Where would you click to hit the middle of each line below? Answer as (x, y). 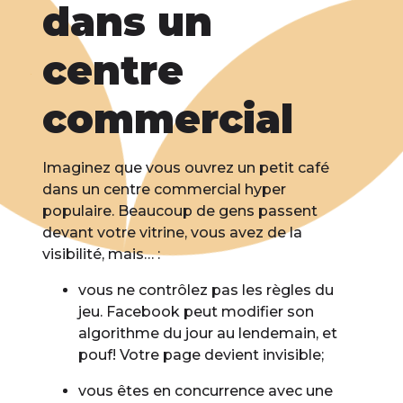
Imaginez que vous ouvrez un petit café (186, 168)
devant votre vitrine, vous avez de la (173, 233)
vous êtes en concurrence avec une (206, 391)
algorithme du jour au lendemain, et (208, 334)
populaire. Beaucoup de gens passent (180, 211)
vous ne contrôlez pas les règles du (206, 291)
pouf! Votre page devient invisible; (201, 355)
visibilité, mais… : (102, 255)
